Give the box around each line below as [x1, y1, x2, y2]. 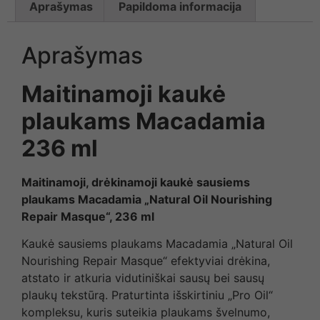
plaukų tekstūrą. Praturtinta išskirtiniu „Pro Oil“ [21, 287, 273, 302]
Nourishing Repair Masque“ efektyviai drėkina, [21, 253, 270, 268]
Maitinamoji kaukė [21, 79, 226, 108]
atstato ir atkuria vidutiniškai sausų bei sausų [21, 270, 264, 285]
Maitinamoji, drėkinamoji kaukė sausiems [21, 174, 250, 189]
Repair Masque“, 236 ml [21, 209, 154, 224]
